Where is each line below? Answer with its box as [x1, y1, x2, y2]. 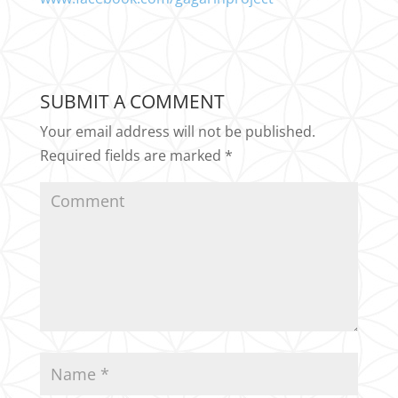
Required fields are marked [39, 145, 225, 165]
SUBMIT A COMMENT [39, 88, 225, 114]
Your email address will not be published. [39, 121, 315, 141]
